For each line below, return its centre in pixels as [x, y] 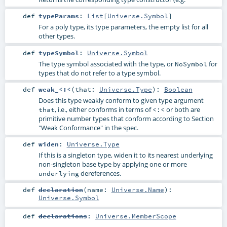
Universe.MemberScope [136, 216]
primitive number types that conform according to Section [126, 118]
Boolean [178, 89]
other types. [56, 36]
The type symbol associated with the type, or [106, 64]
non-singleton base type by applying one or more [112, 164]
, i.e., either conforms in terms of [103, 109]
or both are [182, 109]
